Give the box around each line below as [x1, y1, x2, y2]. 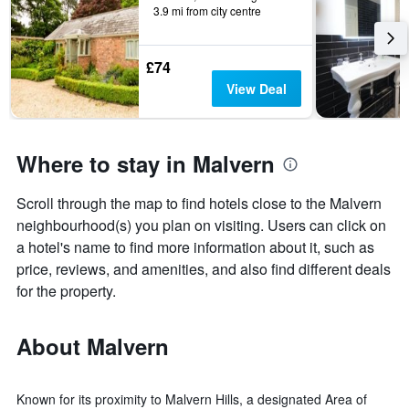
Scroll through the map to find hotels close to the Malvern [16, 193, 382, 215]
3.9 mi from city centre [153, 3, 261, 19]
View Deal [225, 79, 287, 99]
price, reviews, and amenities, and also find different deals [16, 258, 391, 280]
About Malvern [16, 330, 169, 362]
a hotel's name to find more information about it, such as [16, 236, 374, 258]
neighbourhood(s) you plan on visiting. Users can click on [16, 215, 386, 236]
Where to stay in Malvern [16, 148, 275, 180]
